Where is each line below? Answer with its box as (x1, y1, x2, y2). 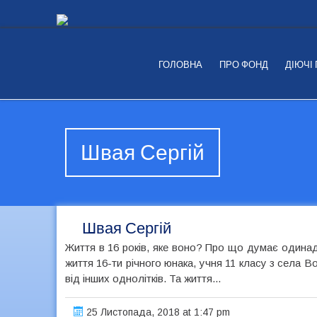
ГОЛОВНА (158, 59, 202, 71)
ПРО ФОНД (219, 59, 268, 71)
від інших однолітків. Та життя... (64, 272, 221, 284)
